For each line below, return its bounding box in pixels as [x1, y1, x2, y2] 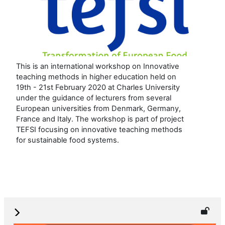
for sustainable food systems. [16, 136, 120, 145]
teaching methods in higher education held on [16, 72, 177, 82]
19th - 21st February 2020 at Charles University [16, 83, 180, 92]
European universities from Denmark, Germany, [16, 104, 181, 114]
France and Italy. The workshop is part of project [16, 115, 184, 124]
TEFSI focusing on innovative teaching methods [16, 125, 183, 135]
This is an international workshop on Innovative [16, 62, 180, 71]
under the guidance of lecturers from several [16, 93, 172, 103]
